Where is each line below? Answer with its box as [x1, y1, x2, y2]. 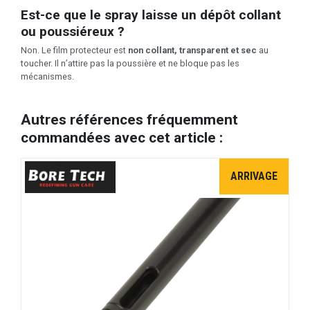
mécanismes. [21, 71, 74, 82]
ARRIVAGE [230, 170, 277, 183]
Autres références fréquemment [21, 111, 238, 129]
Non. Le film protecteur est [21, 45, 128, 56]
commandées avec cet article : [21, 129, 223, 147]
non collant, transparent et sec [128, 45, 257, 56]
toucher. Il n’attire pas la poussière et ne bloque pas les [21, 58, 239, 69]
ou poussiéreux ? [21, 24, 125, 40]
